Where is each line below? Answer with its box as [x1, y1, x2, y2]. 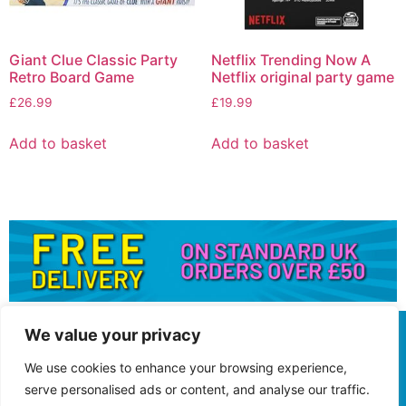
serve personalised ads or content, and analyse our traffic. [24, 382, 370, 397]
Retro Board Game [9, 67, 134, 86]
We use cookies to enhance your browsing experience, [24, 360, 347, 375]
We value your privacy [24, 325, 201, 344]
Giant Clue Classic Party [9, 50, 178, 69]
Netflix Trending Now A [210, 50, 371, 69]
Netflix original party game [210, 67, 394, 86]
